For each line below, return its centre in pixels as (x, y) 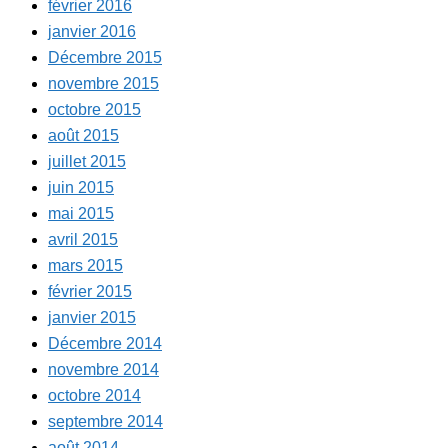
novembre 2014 (103, 369)
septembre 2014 (105, 421)
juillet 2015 (87, 161)
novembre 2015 (103, 83)
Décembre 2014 (105, 343)
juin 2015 (81, 187)
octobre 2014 (94, 395)
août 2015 (83, 135)
